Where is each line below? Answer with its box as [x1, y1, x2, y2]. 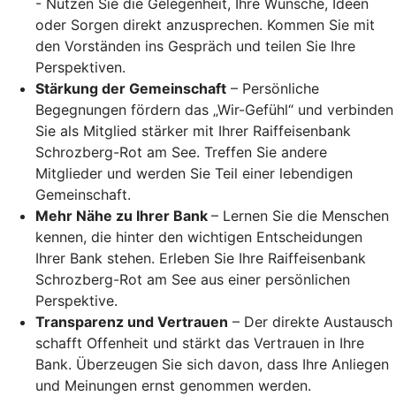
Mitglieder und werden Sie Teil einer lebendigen [35, 164, 353, 182]
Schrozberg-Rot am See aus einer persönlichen [35, 270, 350, 288]
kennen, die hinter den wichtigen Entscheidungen [35, 227, 362, 246]
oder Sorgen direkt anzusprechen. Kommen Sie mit [35, 15, 375, 34]
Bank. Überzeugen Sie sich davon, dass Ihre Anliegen [35, 354, 389, 373]
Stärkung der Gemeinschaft [35, 79, 226, 97]
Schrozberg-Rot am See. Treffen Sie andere [35, 142, 327, 161]
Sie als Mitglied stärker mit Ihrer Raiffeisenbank [35, 121, 351, 140]
